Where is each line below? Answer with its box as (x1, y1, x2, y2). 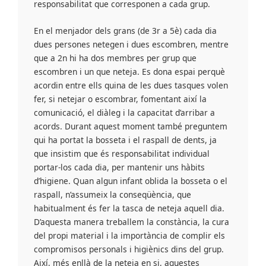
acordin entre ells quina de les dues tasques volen (34, 79, 229, 91)
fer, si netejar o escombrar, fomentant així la (34, 93, 207, 104)
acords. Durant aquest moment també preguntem (34, 120, 228, 132)
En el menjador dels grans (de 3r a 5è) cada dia (34, 24, 217, 36)
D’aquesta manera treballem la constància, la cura (34, 216, 230, 227)
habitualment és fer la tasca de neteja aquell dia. (34, 202, 225, 214)
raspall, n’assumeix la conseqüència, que (34, 188, 192, 200)
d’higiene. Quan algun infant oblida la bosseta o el (34, 175, 228, 186)
